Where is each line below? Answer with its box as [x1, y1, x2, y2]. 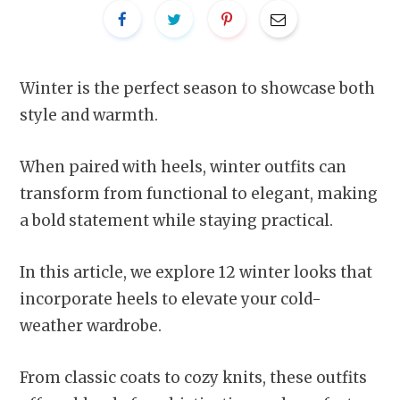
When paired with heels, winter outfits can [20, 156, 346, 177]
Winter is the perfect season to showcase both [20, 78, 375, 98]
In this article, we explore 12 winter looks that [20, 262, 372, 283]
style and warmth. [20, 104, 158, 125]
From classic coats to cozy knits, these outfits [20, 368, 367, 388]
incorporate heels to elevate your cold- [20, 289, 321, 310]
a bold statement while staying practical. [20, 210, 333, 230]
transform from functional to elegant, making [20, 183, 378, 204]
